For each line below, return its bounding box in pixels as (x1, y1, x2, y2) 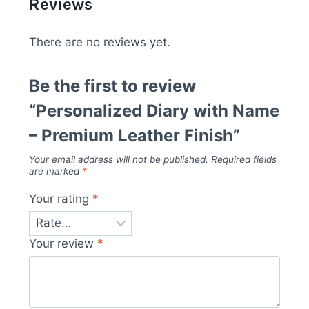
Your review (29, 236, 97, 250)
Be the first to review (29, 75, 196, 96)
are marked (29, 165, 82, 177)
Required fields (211, 153, 277, 165)
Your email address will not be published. (29, 153, 208, 165)
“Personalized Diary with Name (29, 100, 279, 121)
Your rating (29, 192, 92, 206)
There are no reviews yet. (29, 34, 170, 49)
